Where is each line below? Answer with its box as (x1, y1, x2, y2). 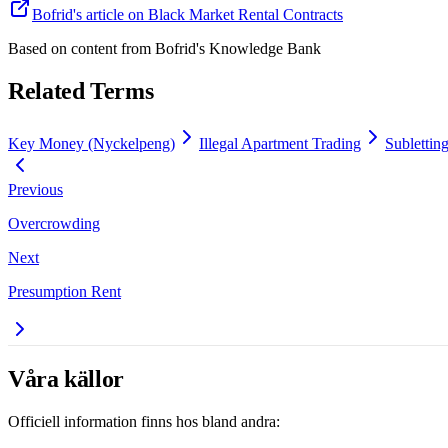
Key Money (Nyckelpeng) (8, 135, 175, 153)
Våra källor (8, 366, 125, 393)
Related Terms (8, 78, 154, 105)
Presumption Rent (8, 283, 121, 301)
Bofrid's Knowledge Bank (151, 40, 321, 58)
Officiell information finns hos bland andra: (8, 412, 280, 430)
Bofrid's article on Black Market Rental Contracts (32, 6, 343, 24)
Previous (8, 181, 63, 199)
